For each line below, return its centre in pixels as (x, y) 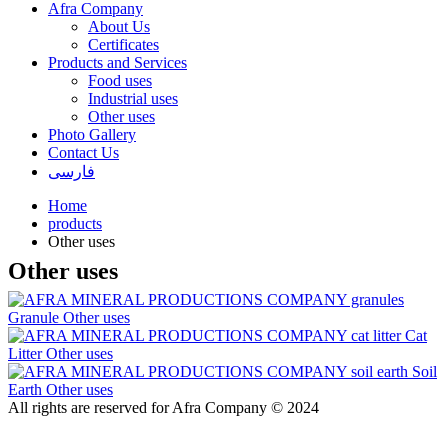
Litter (25, 353)
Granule (33, 317)
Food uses (120, 80)
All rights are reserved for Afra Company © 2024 (163, 407)
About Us (119, 26)
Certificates (123, 44)
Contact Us (83, 152)
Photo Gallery (92, 134)
